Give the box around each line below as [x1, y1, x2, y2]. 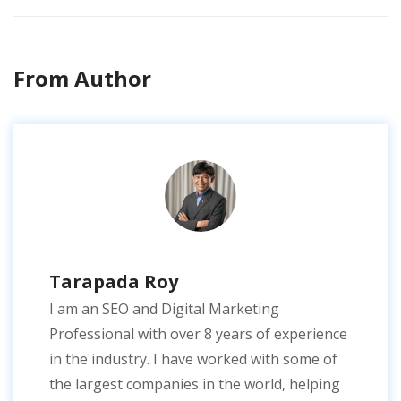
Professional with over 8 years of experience [49, 324, 347, 345]
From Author [13, 64, 151, 94]
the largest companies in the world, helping [49, 374, 340, 395]
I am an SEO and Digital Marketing [49, 299, 279, 320]
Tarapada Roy [49, 269, 178, 294]
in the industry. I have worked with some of [49, 349, 337, 370]
